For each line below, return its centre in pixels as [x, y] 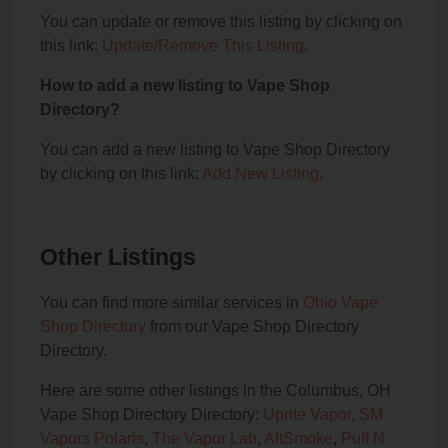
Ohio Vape [340, 303]
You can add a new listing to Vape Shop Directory [215, 150]
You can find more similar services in [171, 303]
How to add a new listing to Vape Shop [185, 86]
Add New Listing [260, 174]
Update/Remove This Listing [203, 46]
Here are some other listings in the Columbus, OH [215, 391]
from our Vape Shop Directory [252, 327]
